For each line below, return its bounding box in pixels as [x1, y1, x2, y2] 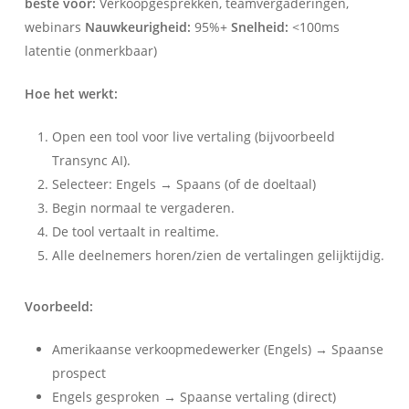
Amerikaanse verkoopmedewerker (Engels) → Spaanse [51, 340, 383, 358]
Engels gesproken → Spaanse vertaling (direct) [51, 387, 336, 405]
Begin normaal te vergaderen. [51, 198, 235, 216]
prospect [51, 363, 106, 382]
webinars [24, 17, 85, 36]
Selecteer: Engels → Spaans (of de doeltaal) [51, 174, 316, 193]
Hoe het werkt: [24, 84, 118, 102]
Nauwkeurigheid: [84, 17, 191, 36]
